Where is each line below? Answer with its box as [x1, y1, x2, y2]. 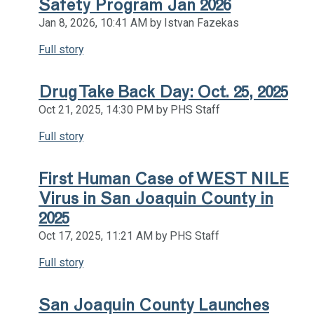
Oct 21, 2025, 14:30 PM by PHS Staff [39, 102, 220, 116]
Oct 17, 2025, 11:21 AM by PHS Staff [39, 228, 219, 243]
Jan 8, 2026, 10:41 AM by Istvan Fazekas [39, 15, 239, 29]
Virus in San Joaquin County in [39, 188, 273, 208]
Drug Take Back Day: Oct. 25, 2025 [39, 81, 288, 102]
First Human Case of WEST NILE [39, 168, 289, 189]
